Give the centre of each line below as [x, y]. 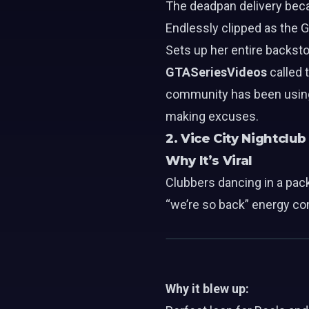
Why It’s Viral [209, 161]
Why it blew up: [207, 289]
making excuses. [212, 116]
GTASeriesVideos [216, 72]
